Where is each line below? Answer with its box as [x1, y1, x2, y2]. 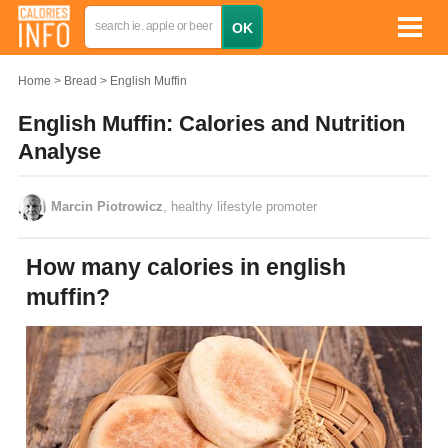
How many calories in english [26, 253, 43, 280]
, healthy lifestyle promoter [163, 199, 317, 214]
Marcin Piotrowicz [51, 199, 163, 214]
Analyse [18, 139, 101, 164]
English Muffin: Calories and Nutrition [18, 111, 405, 136]
